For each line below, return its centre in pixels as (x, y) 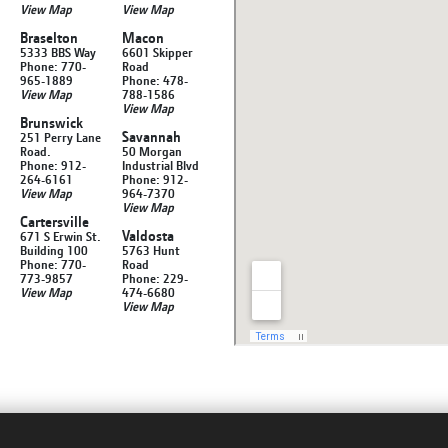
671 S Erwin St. (60, 235)
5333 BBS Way (58, 51)
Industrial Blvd (160, 164)
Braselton (49, 37)
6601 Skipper (157, 51)
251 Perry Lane (60, 136)
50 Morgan (152, 150)
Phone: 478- (155, 79)
